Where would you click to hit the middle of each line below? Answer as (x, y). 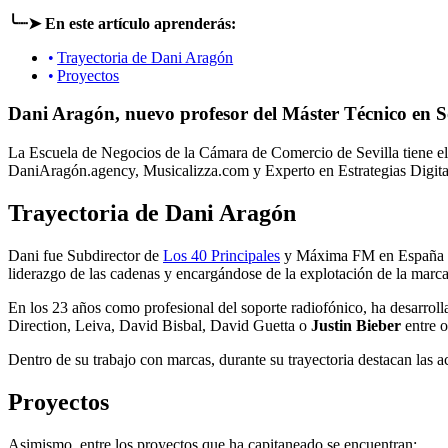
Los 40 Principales (221, 255)
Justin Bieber (356, 325)
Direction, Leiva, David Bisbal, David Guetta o (159, 325)
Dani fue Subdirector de (85, 255)
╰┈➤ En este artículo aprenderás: (122, 23)
